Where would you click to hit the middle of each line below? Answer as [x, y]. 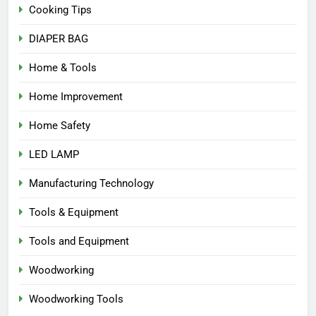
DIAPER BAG [59, 39]
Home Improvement [76, 97]
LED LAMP [54, 155]
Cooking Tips [60, 10]
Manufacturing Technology [91, 184]
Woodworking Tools [76, 299]
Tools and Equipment [79, 242]
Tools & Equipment [74, 213]
